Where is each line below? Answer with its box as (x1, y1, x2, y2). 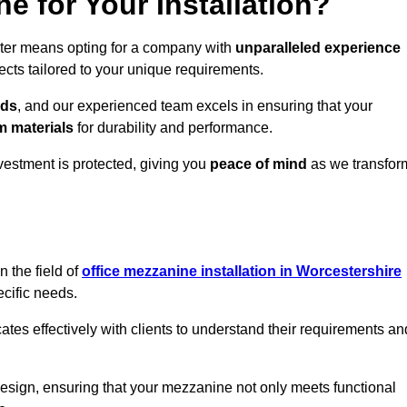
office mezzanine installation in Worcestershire (82, 263, 402, 280)
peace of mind (210, 156, 307, 173)
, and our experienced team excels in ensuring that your (17, 98, 372, 114)
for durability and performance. (74, 120, 273, 136)
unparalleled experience (235, 40, 401, 56)
